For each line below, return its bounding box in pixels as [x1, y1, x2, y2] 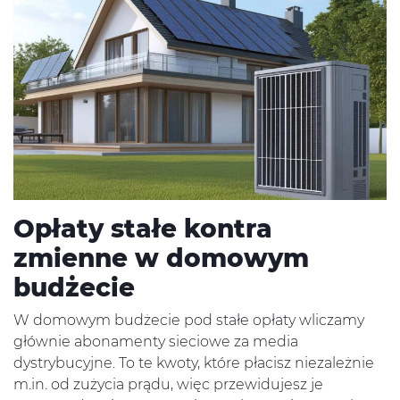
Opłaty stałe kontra [13, 212, 272, 244]
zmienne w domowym [13, 242, 309, 273]
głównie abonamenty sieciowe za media [13, 332, 298, 350]
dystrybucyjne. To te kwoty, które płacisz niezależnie [13, 354, 374, 371]
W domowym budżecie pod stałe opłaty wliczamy [13, 311, 364, 329]
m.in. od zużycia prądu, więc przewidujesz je [13, 375, 323, 393]
